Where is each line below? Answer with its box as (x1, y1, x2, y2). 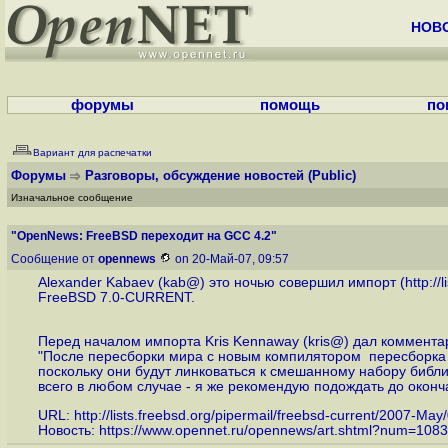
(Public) (308, 168, 356, 183)
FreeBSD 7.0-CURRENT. (37, 290, 195, 306)
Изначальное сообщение (11, 192, 133, 203)
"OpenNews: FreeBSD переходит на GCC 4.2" (11, 229, 277, 243)
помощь (259, 97, 320, 113)
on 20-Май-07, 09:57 (172, 252, 292, 266)
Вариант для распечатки (33, 147, 152, 158)
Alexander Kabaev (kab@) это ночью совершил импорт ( (37, 275, 405, 291)
